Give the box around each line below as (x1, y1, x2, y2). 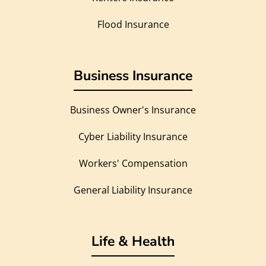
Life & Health (91, 232, 175, 251)
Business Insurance (74, 66, 192, 85)
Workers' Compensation (78, 157, 188, 170)
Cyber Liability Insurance (78, 130, 188, 144)
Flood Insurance (97, 18, 169, 31)
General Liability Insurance (74, 183, 192, 197)
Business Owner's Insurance (70, 103, 196, 117)
